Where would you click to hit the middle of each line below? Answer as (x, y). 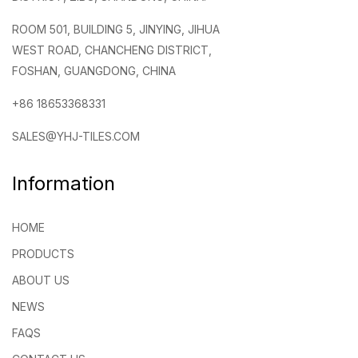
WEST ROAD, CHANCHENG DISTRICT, (112, 50)
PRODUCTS (43, 253)
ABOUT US (41, 280)
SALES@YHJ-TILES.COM (76, 136)
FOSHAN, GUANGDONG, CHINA (94, 70)
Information (64, 183)
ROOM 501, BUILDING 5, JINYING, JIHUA (116, 29)
